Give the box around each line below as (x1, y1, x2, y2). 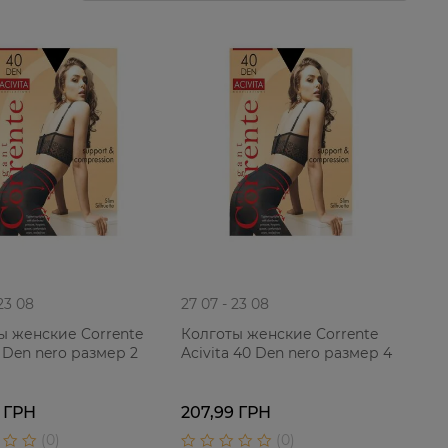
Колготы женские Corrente (180, 324, 378, 343)
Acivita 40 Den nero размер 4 (180, 343, 392, 362)
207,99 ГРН (180, 403, 271, 423)
